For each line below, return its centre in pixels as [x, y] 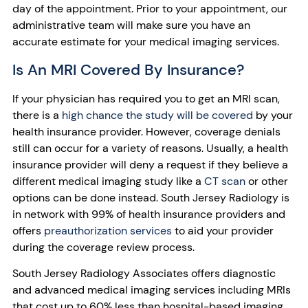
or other [267, 181]
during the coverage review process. [103, 247]
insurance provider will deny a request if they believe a [150, 164]
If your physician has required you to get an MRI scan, [146, 98]
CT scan [225, 181]
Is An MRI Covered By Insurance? [128, 69]
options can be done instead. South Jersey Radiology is [151, 197]
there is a [37, 115]
